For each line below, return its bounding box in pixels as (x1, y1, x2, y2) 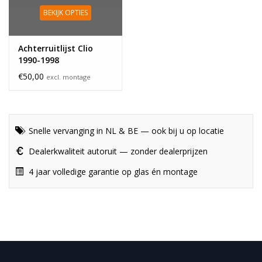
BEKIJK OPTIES (43, 7, 88, 18)
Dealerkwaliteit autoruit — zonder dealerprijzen (26, 145, 208, 157)
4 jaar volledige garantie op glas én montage (26, 166, 198, 177)
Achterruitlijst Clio (18, 42, 93, 54)
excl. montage (46, 72, 91, 81)
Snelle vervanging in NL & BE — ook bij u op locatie (26, 125, 224, 136)
